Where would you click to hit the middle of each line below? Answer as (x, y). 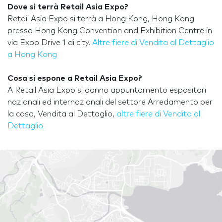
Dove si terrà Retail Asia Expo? (68, 7)
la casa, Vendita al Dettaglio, (62, 114)
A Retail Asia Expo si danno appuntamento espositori (107, 90)
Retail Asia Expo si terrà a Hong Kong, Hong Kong (101, 19)
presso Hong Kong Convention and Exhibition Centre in (110, 31)
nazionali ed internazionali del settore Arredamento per (110, 102)
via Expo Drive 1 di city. (50, 43)
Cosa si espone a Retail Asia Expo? (75, 79)
